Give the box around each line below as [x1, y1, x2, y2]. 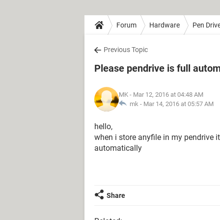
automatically [94, 143, 142, 153]
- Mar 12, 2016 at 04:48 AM [128, 91, 203, 98]
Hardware [149, 21, 180, 29]
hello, [94, 122, 112, 131]
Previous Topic [104, 46, 148, 54]
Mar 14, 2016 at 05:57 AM [143, 100, 214, 108]
